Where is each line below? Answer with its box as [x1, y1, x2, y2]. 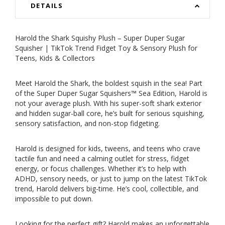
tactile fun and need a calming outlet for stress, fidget [15, 154, 189, 164]
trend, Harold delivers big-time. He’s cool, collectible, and [15, 184, 198, 194]
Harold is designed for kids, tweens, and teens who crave [15, 144, 200, 154]
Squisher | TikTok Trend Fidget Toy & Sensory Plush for [15, 43, 197, 53]
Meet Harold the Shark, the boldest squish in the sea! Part [15, 78, 202, 88]
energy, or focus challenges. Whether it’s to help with [15, 164, 186, 174]
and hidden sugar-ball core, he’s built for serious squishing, [15, 108, 204, 119]
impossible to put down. [15, 194, 93, 204]
